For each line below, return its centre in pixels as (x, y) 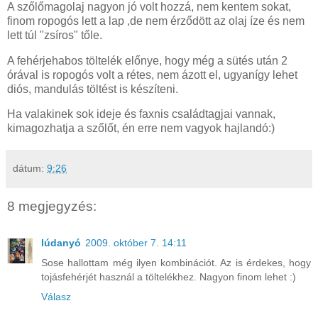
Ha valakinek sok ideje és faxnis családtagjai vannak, (141, 114)
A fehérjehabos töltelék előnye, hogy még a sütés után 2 (147, 60)
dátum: (30, 169)
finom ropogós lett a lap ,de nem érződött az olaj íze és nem (156, 21)
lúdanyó (61, 242)
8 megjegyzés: (52, 206)
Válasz (56, 296)
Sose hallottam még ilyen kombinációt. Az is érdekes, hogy (176, 262)
